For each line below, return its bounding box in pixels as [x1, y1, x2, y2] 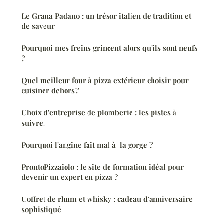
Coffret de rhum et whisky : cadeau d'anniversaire [22, 194, 193, 204]
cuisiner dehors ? [22, 85, 79, 95]
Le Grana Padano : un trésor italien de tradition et [22, 10, 191, 21]
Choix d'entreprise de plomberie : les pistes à [22, 107, 176, 117]
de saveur [22, 21, 55, 31]
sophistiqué [22, 204, 61, 214]
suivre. [22, 117, 45, 128]
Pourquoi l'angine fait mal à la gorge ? [22, 139, 153, 150]
